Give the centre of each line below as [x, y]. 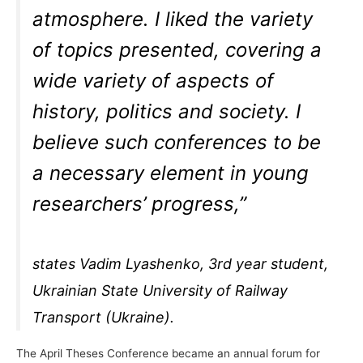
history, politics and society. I [167, 111]
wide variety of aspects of [154, 80]
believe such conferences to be [177, 142]
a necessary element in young [171, 173]
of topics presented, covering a [177, 49]
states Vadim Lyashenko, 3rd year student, [181, 264]
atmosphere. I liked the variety [173, 19]
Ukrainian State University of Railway [160, 291]
